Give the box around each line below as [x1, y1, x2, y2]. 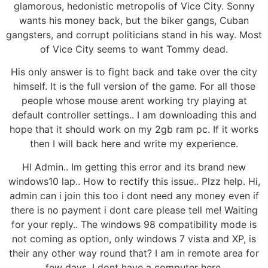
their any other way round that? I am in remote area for [9, 246, 259, 259]
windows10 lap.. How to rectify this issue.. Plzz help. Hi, [8, 175, 260, 187]
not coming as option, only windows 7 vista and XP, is [12, 232, 256, 245]
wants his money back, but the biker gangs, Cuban [19, 14, 249, 26]
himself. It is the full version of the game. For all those [13, 80, 255, 93]
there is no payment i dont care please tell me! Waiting [10, 203, 258, 216]
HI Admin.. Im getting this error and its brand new [22, 160, 246, 173]
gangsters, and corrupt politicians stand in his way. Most [6, 28, 262, 41]
